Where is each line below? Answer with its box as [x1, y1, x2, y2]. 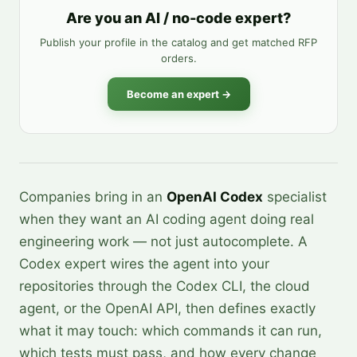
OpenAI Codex [167, 189, 263, 205]
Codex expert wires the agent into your [19, 256, 269, 272]
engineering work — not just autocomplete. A [19, 233, 308, 249]
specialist [263, 189, 327, 205]
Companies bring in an [19, 189, 167, 205]
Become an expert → [126, 88, 231, 100]
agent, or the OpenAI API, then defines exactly [19, 300, 316, 316]
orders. [160, 52, 197, 65]
